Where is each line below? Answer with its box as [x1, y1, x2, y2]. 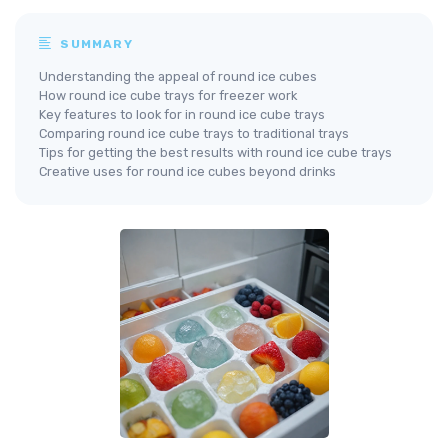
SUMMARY [56, 36, 133, 51]
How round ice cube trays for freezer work [39, 87, 297, 103]
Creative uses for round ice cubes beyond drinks [39, 163, 336, 179]
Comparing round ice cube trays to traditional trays [39, 125, 349, 141]
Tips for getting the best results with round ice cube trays [39, 144, 392, 160]
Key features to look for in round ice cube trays [39, 106, 325, 122]
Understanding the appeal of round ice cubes [39, 68, 317, 84]
